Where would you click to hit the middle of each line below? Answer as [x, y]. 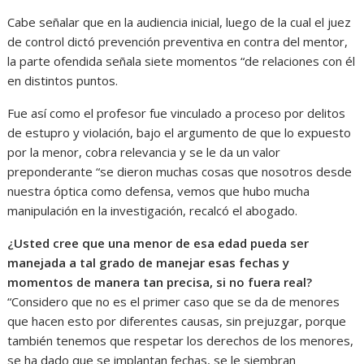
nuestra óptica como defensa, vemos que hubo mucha [159, 191]
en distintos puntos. [63, 80]
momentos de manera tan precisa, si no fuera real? [160, 282]
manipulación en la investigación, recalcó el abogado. [153, 210]
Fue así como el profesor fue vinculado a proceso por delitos [177, 113]
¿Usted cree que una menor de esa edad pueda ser [158, 243]
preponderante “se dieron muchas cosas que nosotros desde [180, 171]
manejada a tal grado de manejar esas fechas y [149, 262]
